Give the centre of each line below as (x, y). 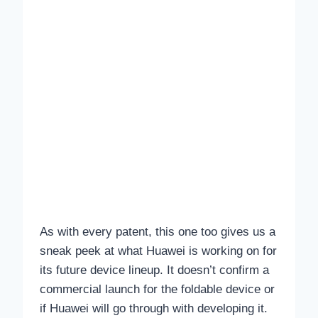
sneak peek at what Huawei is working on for (158, 251)
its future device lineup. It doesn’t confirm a (154, 270)
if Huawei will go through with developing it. (154, 309)
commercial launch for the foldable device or (157, 290)
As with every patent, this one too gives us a (158, 232)
